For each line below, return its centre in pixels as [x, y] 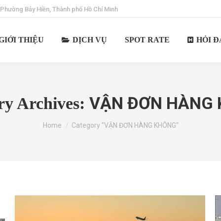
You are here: [63, 121]
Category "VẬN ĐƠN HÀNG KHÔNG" [125, 125]
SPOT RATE [147, 40]
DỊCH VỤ [90, 40]
